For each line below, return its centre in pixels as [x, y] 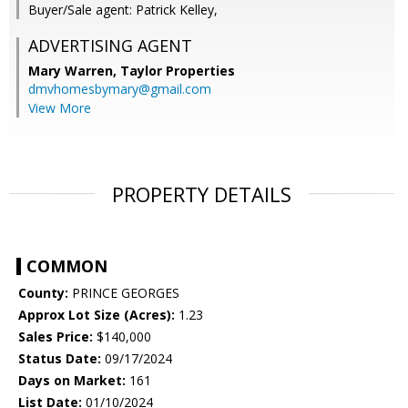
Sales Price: [56, 337]
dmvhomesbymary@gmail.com [120, 89]
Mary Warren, [74, 71]
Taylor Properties [178, 71]
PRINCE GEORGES [124, 293]
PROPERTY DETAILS [202, 194]
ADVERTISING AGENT [110, 46]
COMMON [67, 266]
